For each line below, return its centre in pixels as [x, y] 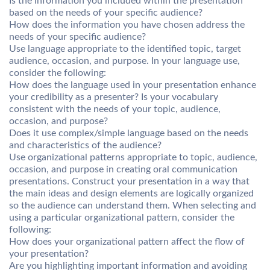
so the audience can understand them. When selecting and [133, 206]
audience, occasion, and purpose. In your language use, [124, 61]
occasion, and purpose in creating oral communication [123, 169]
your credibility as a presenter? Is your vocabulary [114, 97]
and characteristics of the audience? [85, 145]
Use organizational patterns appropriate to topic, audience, [133, 157]
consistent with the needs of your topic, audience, [115, 109]
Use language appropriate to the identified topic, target [125, 49]
